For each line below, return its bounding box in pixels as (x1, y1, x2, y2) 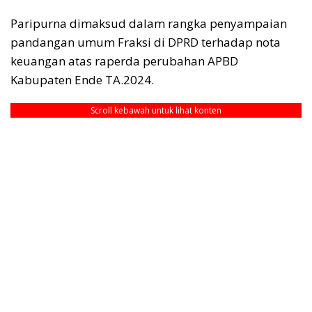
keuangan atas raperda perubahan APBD (10, 53, 238, 70)
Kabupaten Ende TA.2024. (10, 72, 154, 88)
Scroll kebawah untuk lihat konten (91, 104, 221, 117)
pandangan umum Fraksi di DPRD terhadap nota (10, 34, 281, 51)
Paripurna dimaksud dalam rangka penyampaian (10, 15, 287, 32)
